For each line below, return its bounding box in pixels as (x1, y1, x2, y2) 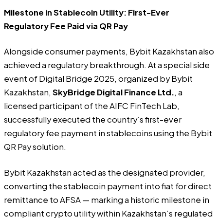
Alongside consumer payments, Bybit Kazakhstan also (4, 46, 214, 57)
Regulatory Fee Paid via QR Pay (4, 20, 128, 31)
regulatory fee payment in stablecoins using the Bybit (4, 128, 212, 139)
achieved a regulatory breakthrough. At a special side (4, 60, 210, 71)
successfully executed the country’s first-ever (4, 114, 182, 125)
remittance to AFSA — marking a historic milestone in (4, 194, 209, 205)
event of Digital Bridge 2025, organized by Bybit (4, 73, 193, 84)
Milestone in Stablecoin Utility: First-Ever (4, 7, 169, 18)
